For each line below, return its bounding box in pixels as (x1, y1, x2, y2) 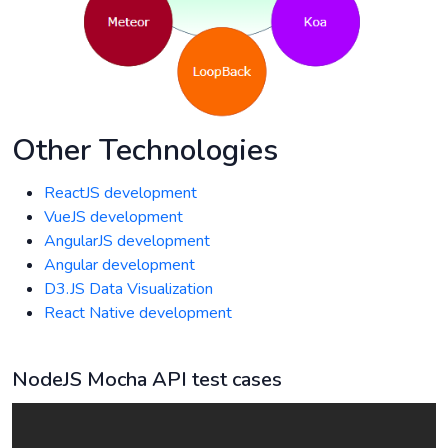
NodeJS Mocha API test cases (12, 366, 282, 394)
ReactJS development (44, 182, 197, 205)
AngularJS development (44, 230, 210, 253)
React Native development (44, 302, 232, 325)
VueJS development (44, 206, 183, 229)
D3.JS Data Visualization (44, 278, 213, 301)
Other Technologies (12, 130, 278, 172)
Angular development (44, 254, 195, 277)
